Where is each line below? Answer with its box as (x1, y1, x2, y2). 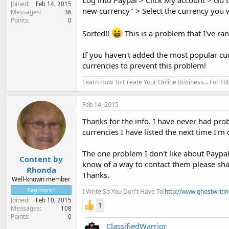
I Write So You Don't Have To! (82, 187, 165, 196)
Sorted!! (82, 28, 111, 38)
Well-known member (12, 174, 71, 184)
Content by (19, 153, 63, 164)
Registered (27, 186, 56, 194)
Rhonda (26, 164, 56, 175)
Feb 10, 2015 (36, 196, 72, 204)
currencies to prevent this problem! (82, 60, 206, 71)
